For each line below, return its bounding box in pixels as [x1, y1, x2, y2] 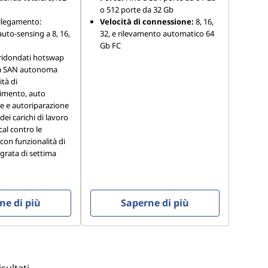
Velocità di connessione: [100, 16, 194, 27]
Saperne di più [121, 196, 190, 209]
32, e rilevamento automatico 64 [100, 28, 215, 39]
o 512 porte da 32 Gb [100, 4, 174, 15]
